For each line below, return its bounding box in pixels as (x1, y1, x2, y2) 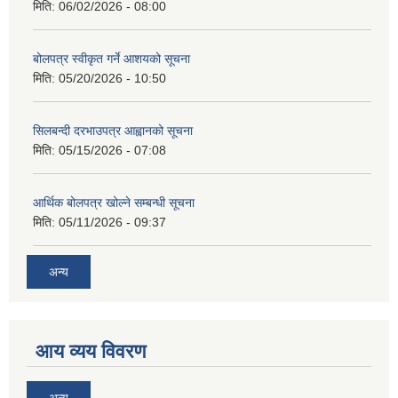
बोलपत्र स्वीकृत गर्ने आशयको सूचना (33, 51, 190, 66)
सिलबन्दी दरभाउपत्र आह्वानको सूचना (33, 123, 193, 138)
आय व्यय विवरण (36, 340, 146, 363)
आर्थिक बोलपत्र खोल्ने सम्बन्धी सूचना (33, 195, 195, 210)
